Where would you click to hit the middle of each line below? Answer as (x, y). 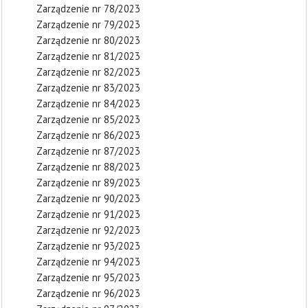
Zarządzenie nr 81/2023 (88, 56)
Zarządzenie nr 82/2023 (88, 72)
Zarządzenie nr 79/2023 (88, 24)
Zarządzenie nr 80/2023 (88, 40)
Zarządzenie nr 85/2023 (88, 119)
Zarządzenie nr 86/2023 (88, 135)
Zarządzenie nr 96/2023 (88, 293)
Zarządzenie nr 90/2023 (88, 198)
